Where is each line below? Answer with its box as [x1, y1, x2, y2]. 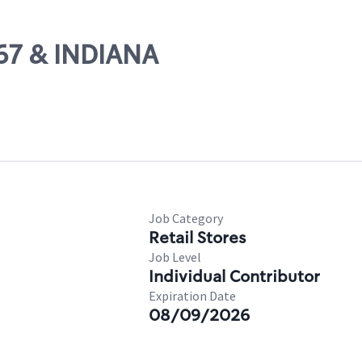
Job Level [149, 249, 201, 265]
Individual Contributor [149, 266, 320, 287]
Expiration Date [149, 288, 236, 304]
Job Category [149, 210, 223, 226]
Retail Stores [149, 227, 246, 248]
